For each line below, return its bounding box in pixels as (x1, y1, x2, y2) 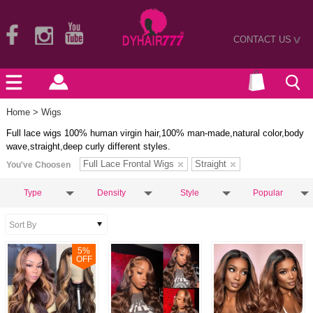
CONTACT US (233, 34, 291, 45)
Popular (252, 188, 283, 198)
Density (96, 188, 126, 198)
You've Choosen (6, 160, 71, 170)
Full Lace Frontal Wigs (83, 159, 174, 169)
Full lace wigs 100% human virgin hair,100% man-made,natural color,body (6, 128, 304, 138)
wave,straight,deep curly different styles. (6, 141, 170, 152)
